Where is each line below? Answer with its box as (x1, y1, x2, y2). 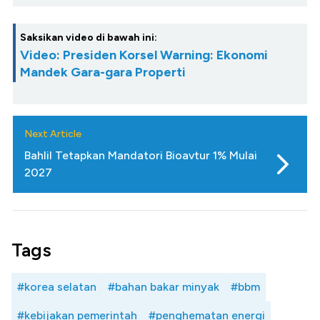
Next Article (24, 127, 81, 140)
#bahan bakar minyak (108, 279, 219, 294)
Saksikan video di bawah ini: (20, 31, 157, 44)
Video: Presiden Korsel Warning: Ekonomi (20, 46, 268, 63)
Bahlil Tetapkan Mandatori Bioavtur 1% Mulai (24, 148, 257, 162)
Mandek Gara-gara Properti (20, 64, 186, 80)
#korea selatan (17, 279, 96, 294)
